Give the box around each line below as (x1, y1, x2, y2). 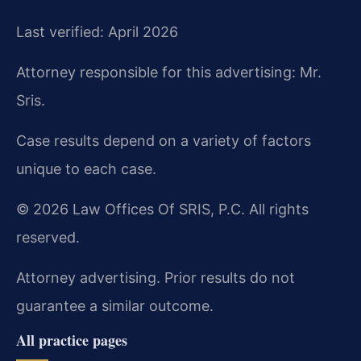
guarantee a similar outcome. (16, 297, 214, 314)
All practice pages (16, 329, 127, 351)
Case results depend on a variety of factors (16, 131, 311, 149)
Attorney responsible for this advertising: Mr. (16, 63, 322, 81)
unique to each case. (16, 160, 156, 177)
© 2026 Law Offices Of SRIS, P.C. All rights (16, 200, 309, 218)
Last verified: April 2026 (16, 23, 178, 40)
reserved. (16, 228, 80, 246)
